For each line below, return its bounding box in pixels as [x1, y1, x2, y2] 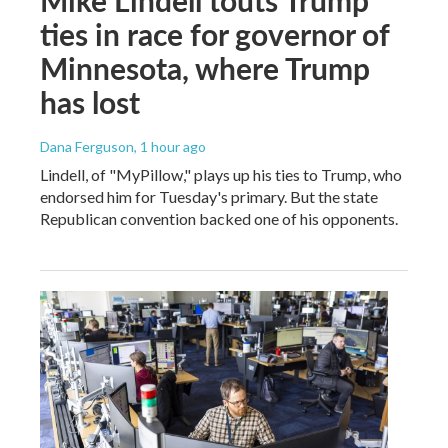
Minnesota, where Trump [40, 46, 370, 89]
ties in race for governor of [40, 12, 389, 55]
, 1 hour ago [134, 137, 206, 155]
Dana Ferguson [40, 137, 134, 155]
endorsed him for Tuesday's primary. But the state [40, 186, 378, 206]
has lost [40, 80, 140, 123]
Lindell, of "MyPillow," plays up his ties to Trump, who [40, 164, 402, 184]
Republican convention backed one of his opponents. [40, 208, 398, 228]
